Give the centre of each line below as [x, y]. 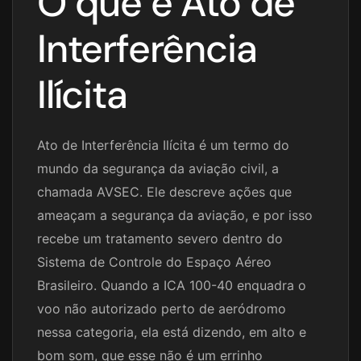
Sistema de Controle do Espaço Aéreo [154, 262]
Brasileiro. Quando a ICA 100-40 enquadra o [172, 286]
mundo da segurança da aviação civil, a [158, 169]
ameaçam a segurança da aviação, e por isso [175, 216]
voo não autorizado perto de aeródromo [162, 309]
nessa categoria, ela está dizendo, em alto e [172, 332]
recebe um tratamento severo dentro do [160, 239]
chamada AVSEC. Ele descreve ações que [164, 192]
